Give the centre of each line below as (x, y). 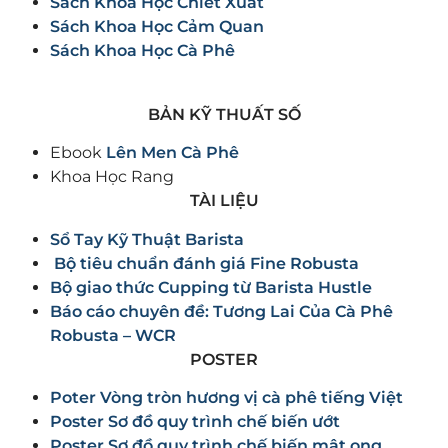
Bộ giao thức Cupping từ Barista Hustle (211, 287)
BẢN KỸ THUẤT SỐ (224, 114)
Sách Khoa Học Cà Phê (142, 50)
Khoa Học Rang (112, 177)
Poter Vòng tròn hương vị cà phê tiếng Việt (226, 397)
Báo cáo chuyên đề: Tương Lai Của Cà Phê (221, 311)
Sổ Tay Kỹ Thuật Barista (147, 239)
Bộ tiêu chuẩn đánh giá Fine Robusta (204, 263)
